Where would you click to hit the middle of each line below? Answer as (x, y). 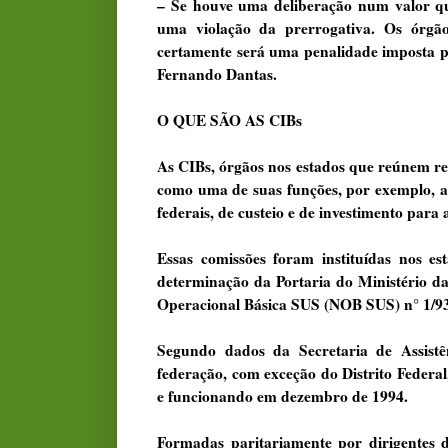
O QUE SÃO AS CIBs (229, 119)
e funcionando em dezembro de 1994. (282, 395)
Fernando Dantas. (217, 73)
